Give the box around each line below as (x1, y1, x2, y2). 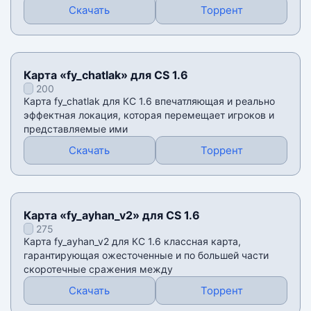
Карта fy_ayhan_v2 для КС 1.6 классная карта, (23, 235, 241, 248)
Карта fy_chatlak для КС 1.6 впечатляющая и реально (23, 95, 275, 108)
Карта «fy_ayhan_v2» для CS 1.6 (23, 208, 200, 223)
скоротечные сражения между (23, 263, 173, 276)
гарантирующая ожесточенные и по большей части (23, 249, 269, 262)
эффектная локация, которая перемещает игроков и (23, 109, 274, 121)
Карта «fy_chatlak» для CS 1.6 (23, 68, 188, 83)
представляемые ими (23, 123, 128, 135)
